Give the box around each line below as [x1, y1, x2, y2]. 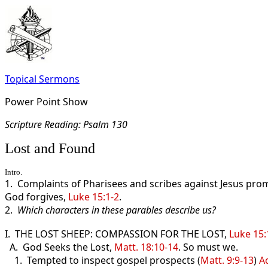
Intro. [5, 167, 22, 176]
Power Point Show [5, 95, 88, 108]
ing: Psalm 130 [65, 118, 127, 131]
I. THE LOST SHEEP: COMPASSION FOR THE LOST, [5, 227, 229, 240]
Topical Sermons [5, 72, 80, 86]
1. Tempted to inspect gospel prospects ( [5, 254, 200, 267]
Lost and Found [5, 141, 95, 156]
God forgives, [5, 190, 68, 203]
